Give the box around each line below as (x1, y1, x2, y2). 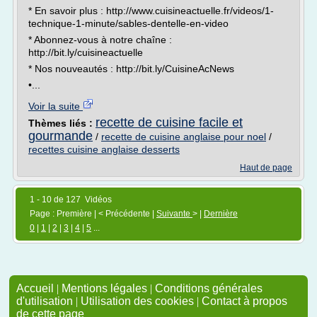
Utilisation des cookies (81, 295, 194, 307)
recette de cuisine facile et (96, 115, 243, 129)
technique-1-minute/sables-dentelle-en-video (28, 18, 229, 29)
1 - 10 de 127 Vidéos (30, 195, 112, 204)
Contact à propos (202, 295, 287, 307)
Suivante (156, 209, 192, 219)
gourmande (28, 129, 93, 143)
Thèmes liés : (28, 117, 96, 129)
